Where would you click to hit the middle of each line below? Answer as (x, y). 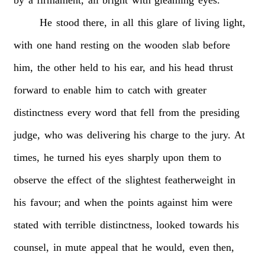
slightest (143, 180)
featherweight (194, 180)
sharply (143, 157)
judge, (27, 135)
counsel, (32, 247)
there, (95, 22)
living (207, 22)
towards (206, 224)
